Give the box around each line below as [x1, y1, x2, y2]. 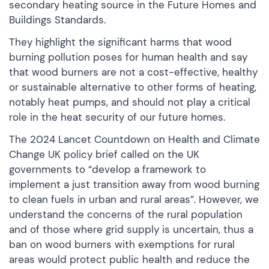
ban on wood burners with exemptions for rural [9, 237, 235, 251]
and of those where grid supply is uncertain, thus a [9, 222, 253, 236]
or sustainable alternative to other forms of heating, [9, 80, 256, 94]
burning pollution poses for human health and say [9, 50, 247, 64]
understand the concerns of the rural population [9, 207, 243, 221]
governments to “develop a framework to [9, 162, 206, 176]
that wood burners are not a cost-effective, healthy [9, 65, 258, 79]
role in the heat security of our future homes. [9, 110, 225, 124]
